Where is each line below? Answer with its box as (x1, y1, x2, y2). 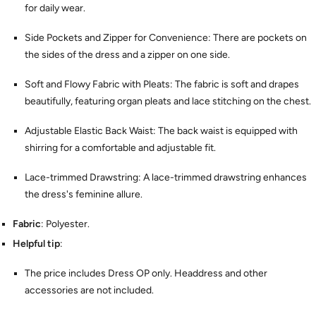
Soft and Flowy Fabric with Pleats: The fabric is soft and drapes (25, 78, 299, 91)
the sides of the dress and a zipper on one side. (25, 49, 230, 61)
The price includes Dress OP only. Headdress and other (25, 267, 267, 280)
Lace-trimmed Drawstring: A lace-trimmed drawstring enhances (25, 171, 307, 184)
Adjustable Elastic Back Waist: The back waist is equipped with (25, 125, 298, 138)
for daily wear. (25, 2, 85, 15)
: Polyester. (40, 218, 90, 231)
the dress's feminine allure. (25, 188, 142, 201)
